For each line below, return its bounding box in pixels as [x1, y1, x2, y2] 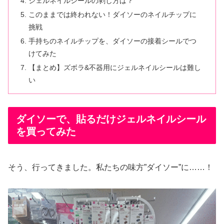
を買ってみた [16, 126, 76, 137]
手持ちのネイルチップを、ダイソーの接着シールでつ [28, 37, 197, 45]
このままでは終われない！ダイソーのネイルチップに [28, 10, 197, 19]
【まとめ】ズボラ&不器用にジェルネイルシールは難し [28, 63, 201, 72]
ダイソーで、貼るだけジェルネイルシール [16, 113, 206, 125]
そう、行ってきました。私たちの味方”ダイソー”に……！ [8, 162, 213, 171]
